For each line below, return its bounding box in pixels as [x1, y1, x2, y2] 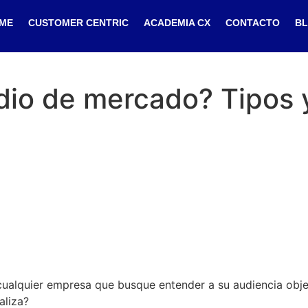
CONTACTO [225, 17, 280, 28]
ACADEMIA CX [144, 17, 211, 28]
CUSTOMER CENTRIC [28, 17, 129, 28]
